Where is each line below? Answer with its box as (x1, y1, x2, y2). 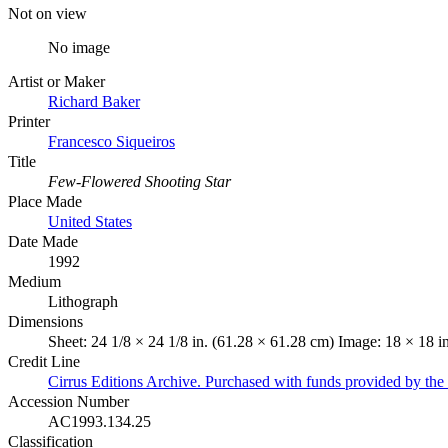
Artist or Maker (8, 72, 105, 90)
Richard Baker (48, 92, 140, 110)
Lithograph (48, 292, 118, 310)
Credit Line (8, 352, 80, 370)
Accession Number (8, 392, 129, 410)
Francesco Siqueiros (48, 132, 175, 150)
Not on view (8, 4, 87, 22)
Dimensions (8, 312, 83, 330)
